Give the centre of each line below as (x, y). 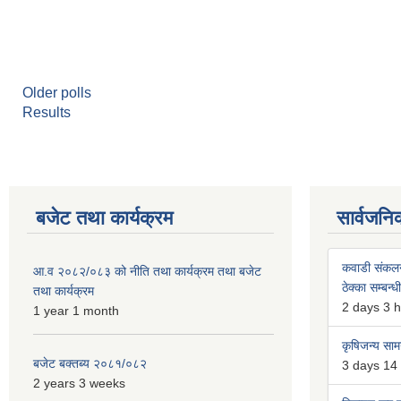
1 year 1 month (76, 311)
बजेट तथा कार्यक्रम (104, 218)
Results (47, 112)
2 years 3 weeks (79, 383)
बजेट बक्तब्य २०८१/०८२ (90, 363)
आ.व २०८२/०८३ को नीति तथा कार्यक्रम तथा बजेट (147, 271)
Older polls (57, 93)
